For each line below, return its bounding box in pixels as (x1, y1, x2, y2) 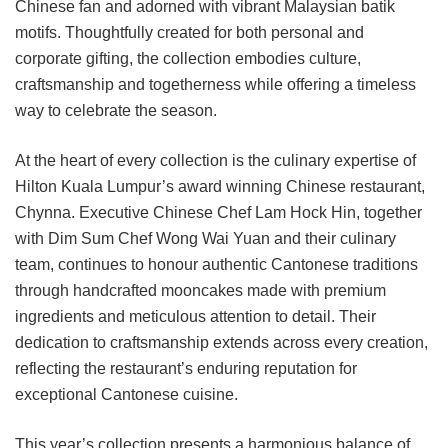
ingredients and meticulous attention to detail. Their (15, 307, 376, 325)
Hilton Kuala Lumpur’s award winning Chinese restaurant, (15, 177, 425, 195)
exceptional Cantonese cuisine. (15, 385, 238, 403)
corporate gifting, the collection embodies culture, (15, 49, 361, 67)
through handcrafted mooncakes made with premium (15, 281, 386, 299)
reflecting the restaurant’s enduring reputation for (15, 359, 357, 377)
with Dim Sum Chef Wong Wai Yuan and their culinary (15, 229, 396, 247)
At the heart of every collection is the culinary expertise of (15, 151, 416, 169)
